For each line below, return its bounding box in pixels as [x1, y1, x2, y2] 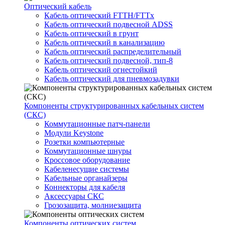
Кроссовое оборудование [44, 156, 130, 164]
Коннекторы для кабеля [44, 183, 125, 191]
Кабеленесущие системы [44, 165, 129, 173]
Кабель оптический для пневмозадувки [44, 74, 179, 83]
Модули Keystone [44, 129, 103, 137]
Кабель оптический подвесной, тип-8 [44, 56, 173, 65]
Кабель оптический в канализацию [44, 38, 165, 47]
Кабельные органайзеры [44, 174, 128, 182]
